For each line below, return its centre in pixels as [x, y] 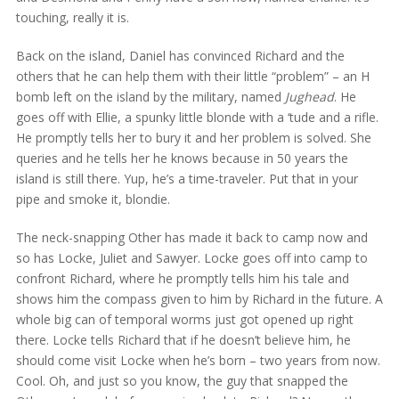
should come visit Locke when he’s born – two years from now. [198, 360]
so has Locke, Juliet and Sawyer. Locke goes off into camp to [191, 257]
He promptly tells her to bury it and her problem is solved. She [193, 137]
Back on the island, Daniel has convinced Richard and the [180, 55]
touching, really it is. [72, 17]
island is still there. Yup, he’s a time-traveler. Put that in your [187, 178]
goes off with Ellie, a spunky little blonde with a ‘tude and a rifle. [197, 117]
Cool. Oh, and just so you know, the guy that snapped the [182, 380]
